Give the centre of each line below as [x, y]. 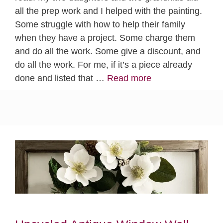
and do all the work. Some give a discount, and [108, 51]
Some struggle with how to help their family [100, 24]
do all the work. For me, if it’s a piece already [104, 64]
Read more [129, 78]
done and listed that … [61, 78]
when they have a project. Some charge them [105, 38]
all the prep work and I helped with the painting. [109, 11]
